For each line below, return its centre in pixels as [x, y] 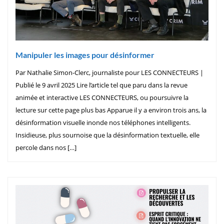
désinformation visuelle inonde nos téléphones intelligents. [103, 122]
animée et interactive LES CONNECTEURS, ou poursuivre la [102, 97]
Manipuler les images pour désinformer [85, 54]
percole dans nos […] [46, 147]
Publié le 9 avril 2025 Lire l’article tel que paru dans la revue [101, 85]
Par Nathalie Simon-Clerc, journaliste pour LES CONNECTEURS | [109, 72]
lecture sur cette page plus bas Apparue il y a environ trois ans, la [111, 110]
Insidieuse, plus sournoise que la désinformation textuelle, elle [107, 135]
